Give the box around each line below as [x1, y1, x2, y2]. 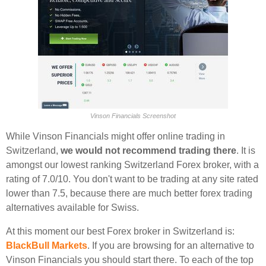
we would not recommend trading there [61, 145, 236, 156]
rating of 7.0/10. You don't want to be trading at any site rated [6, 174, 258, 184]
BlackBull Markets [6, 240, 87, 251]
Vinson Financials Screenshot [90, 112, 176, 119]
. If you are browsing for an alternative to [87, 240, 254, 251]
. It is [236, 145, 255, 156]
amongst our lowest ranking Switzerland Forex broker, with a [6, 160, 259, 170]
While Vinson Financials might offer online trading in [6, 131, 225, 141]
